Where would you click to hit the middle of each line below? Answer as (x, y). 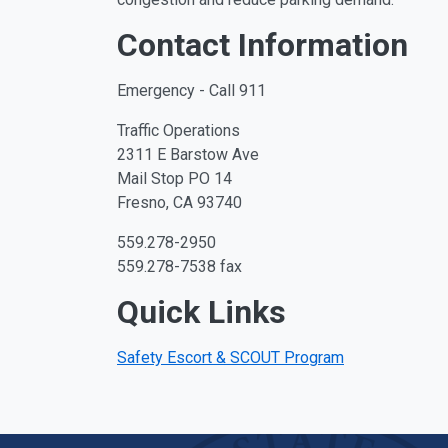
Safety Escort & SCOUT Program (230, 357)
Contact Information (262, 45)
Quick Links (201, 312)
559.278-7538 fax (179, 266)
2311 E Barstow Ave (188, 154)
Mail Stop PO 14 (174, 178)
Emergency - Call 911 (191, 90)
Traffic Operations (178, 130)
